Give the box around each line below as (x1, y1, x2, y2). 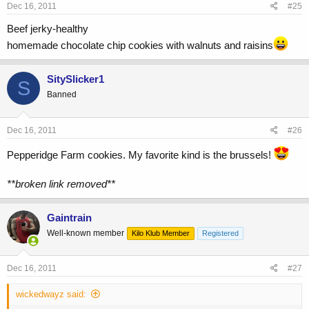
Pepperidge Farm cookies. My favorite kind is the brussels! (7, 148, 274, 161)
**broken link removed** (7, 177, 115, 190)
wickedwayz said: (16, 289, 86, 300)
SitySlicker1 (47, 73, 104, 86)
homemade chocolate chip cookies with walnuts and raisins (7, 39, 273, 52)
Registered (202, 228, 239, 237)
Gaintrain (47, 211, 92, 223)
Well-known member (47, 228, 124, 238)
